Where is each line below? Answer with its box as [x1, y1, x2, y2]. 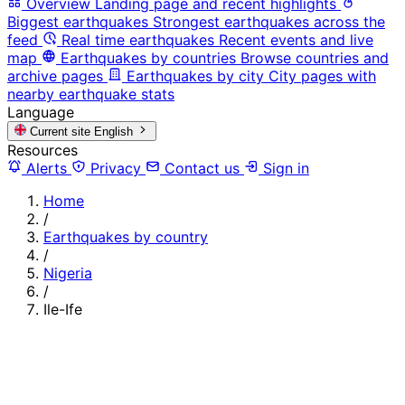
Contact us [160, 158, 244, 177]
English [94, 124, 134, 138]
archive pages [7, 66, 103, 85]
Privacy [86, 158, 146, 177]
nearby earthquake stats [7, 84, 174, 103]
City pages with [268, 66, 376, 85]
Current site [30, 124, 91, 138]
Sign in [259, 158, 309, 177]
